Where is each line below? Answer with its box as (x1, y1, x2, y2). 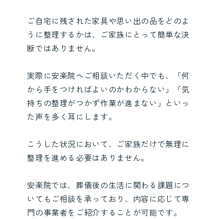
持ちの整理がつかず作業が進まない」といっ (27, 96, 190, 109)
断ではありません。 (27, 42, 101, 54)
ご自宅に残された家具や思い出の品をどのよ (27, 14, 190, 26)
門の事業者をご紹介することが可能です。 (27, 206, 182, 218)
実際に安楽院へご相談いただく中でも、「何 (27, 69, 190, 81)
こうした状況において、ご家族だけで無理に (27, 137, 190, 150)
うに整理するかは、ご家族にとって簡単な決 (27, 28, 190, 40)
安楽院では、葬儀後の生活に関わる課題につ (27, 178, 190, 191)
